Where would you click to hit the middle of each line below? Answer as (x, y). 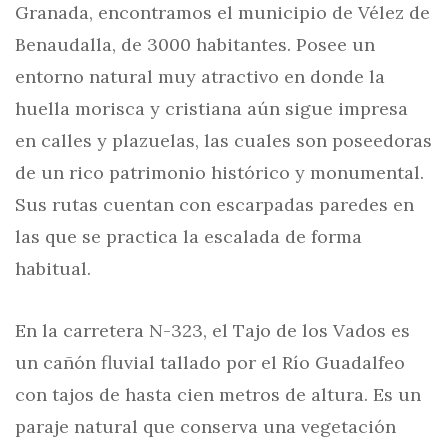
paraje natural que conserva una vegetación (205, 426)
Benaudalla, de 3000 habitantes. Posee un (195, 44)
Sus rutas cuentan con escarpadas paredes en (214, 204)
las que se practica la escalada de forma (188, 236)
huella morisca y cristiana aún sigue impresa (211, 108)
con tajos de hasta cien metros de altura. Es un (218, 394)
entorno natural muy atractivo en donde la (200, 76)
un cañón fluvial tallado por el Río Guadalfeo (210, 362)
